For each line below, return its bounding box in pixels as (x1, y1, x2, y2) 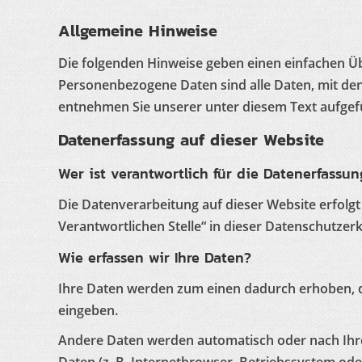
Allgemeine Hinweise (58, 19, 217, 43)
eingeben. (58, 301, 118, 319)
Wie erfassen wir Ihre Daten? (58, 246, 251, 268)
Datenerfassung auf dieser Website (58, 128, 324, 152)
